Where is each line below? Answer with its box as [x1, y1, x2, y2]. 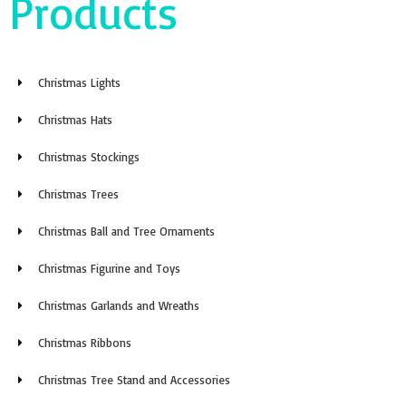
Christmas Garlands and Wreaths [38, 297, 200, 313]
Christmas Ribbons [38, 334, 132, 350]
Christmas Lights [38, 74, 121, 90]
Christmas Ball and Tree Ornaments [38, 223, 216, 238]
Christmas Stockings [38, 149, 140, 164]
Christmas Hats [38, 111, 113, 127]
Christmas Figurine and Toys [38, 260, 181, 275]
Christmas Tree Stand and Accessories [38, 372, 231, 387]
